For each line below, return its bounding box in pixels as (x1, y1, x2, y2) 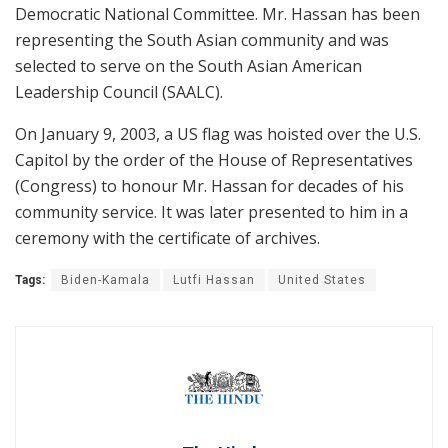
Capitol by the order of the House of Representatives (15, 149, 413, 172)
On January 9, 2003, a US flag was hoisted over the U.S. (15, 123, 421, 146)
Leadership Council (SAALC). (15, 81, 223, 104)
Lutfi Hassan (173, 273, 255, 288)
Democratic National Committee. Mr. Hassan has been (15, 3, 420, 26)
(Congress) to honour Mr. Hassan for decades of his (15, 175, 404, 198)
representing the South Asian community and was (15, 29, 389, 52)
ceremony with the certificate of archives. (15, 227, 320, 250)
